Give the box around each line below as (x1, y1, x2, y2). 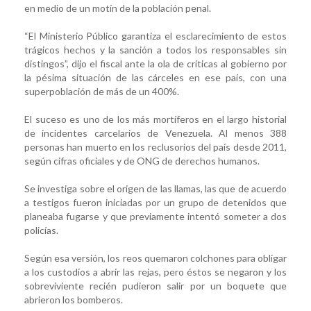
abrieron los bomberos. (24, 293, 123, 305)
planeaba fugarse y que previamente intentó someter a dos (24, 210, 287, 222)
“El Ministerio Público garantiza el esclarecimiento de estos (24, 29, 287, 42)
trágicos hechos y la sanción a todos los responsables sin (24, 43, 287, 56)
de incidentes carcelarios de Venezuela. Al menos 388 (24, 126, 287, 139)
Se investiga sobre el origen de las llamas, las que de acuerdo (24, 182, 287, 194)
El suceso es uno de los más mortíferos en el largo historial (24, 112, 287, 125)
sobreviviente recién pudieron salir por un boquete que (24, 279, 287, 292)
